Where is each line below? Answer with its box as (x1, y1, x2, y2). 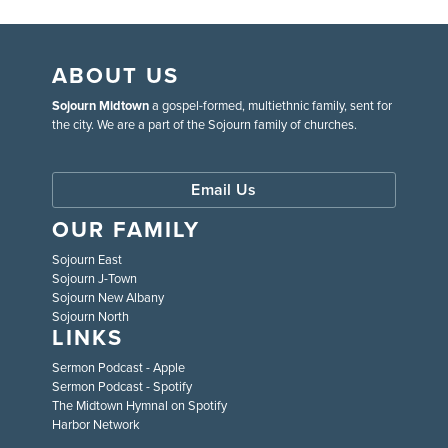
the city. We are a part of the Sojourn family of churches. (52, 114, 358, 133)
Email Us (191, 177, 257, 201)
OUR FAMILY (52, 212, 201, 245)
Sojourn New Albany (52, 287, 165, 306)
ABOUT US (52, 58, 180, 91)
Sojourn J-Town (52, 268, 138, 287)
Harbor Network (52, 414, 141, 433)
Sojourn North (52, 306, 130, 325)
